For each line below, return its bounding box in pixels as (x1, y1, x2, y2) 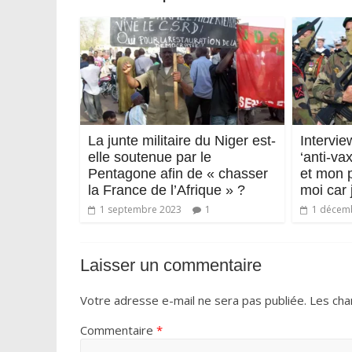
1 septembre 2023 (100, 202, 181, 216)
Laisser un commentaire (80, 255, 262, 275)
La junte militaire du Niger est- (88, 132, 276, 148)
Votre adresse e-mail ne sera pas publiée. (80, 291, 306, 308)
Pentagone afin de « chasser (88, 165, 268, 181)
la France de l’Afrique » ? (88, 181, 245, 198)
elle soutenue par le (88, 148, 211, 165)
